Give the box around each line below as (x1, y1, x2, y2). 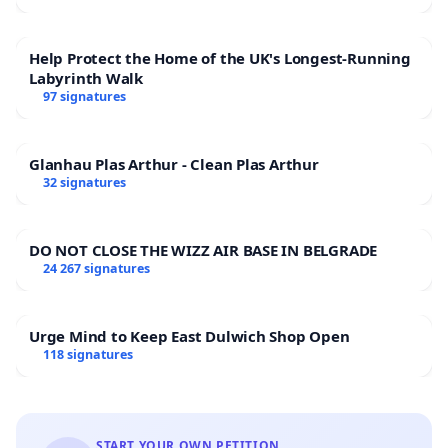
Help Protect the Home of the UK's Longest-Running (29, 48, 411, 69)
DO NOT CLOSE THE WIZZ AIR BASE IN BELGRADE (29, 240, 378, 261)
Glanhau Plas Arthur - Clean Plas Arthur (29, 154, 319, 175)
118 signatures (42, 346, 133, 364)
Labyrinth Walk (29, 68, 144, 89)
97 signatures (42, 88, 126, 106)
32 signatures (42, 174, 126, 192)
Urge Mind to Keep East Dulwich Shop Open (29, 326, 350, 347)
